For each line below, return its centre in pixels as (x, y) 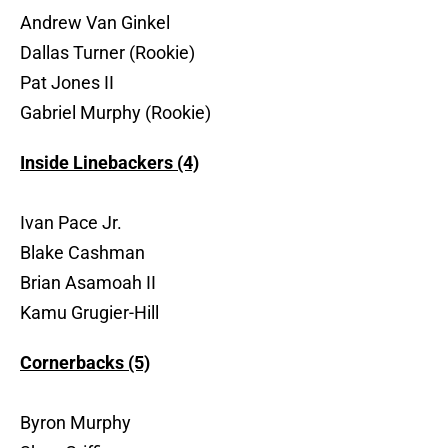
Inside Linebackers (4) (109, 163)
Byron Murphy (75, 423)
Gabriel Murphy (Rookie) (115, 113)
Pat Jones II (67, 83)
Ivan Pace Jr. (71, 223)
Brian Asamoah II (88, 283)
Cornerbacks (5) (85, 363)
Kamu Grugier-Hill (89, 313)
